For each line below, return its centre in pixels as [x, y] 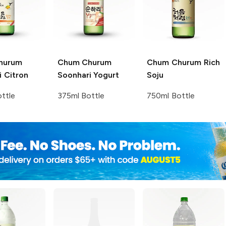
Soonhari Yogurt [88, 75]
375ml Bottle [81, 95]
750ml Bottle [171, 95]
